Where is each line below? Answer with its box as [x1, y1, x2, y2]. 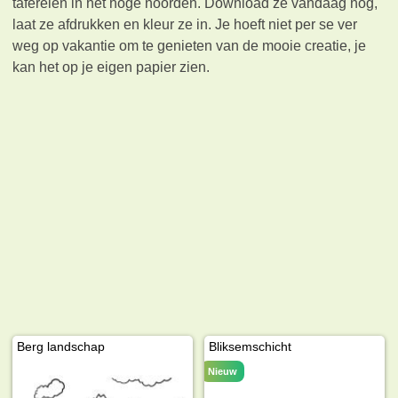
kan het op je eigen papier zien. [12, 59, 211, 75]
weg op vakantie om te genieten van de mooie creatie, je [12, 37, 367, 53]
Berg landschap [17, 338, 106, 354]
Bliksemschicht [209, 338, 292, 354]
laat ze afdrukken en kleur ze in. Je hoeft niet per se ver [12, 16, 358, 32]
